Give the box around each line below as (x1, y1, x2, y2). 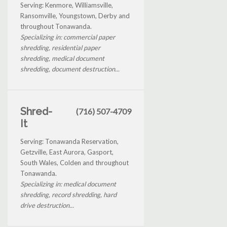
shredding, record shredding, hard (20, 190, 117, 199)
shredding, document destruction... (20, 64, 120, 73)
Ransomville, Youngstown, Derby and (20, 11, 130, 20)
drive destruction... (20, 201, 74, 209)
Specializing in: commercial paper (20, 32, 115, 41)
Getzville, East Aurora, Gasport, (20, 147, 113, 156)
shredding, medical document (20, 54, 104, 62)
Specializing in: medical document (20, 179, 116, 188)
